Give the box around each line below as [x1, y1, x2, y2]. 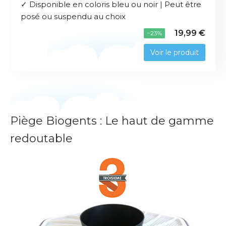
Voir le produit [150, 48, 199, 58]
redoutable [10, 132, 73, 146]
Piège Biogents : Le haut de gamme [10, 114, 214, 128]
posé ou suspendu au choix [21, 12, 126, 22]
